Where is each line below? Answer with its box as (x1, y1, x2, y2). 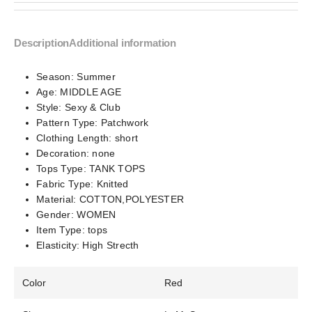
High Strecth (82, 240, 139, 251)
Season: (36, 71, 77, 82)
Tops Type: (36, 163, 90, 174)
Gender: (36, 209, 77, 220)
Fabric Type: (36, 178, 97, 189)
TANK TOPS (89, 163, 146, 174)
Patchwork (100, 117, 149, 128)
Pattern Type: (36, 117, 101, 128)
